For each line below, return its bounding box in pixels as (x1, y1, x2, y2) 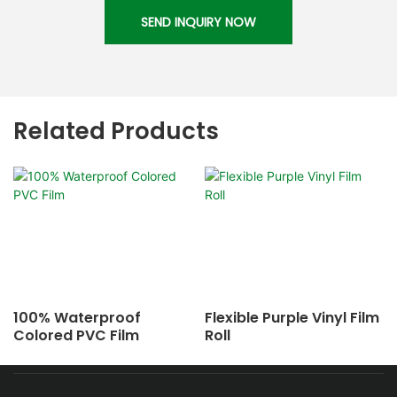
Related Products (13, 114, 219, 147)
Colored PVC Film (13, 324, 139, 346)
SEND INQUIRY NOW (141, 12, 256, 31)
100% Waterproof (13, 307, 141, 328)
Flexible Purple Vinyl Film (204, 307, 379, 328)
